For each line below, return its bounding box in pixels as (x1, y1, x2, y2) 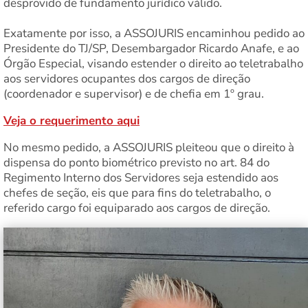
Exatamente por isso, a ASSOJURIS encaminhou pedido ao (3, 25, 305, 42)
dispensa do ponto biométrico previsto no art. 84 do (3, 155, 269, 171)
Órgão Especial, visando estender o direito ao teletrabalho (3, 56, 303, 72)
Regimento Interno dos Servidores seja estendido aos (3, 170, 278, 186)
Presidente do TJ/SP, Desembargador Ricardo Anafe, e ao (3, 41, 299, 57)
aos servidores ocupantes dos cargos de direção (3, 71, 250, 87)
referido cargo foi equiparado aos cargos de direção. (3, 200, 270, 217)
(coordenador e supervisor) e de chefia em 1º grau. (3, 86, 264, 102)
